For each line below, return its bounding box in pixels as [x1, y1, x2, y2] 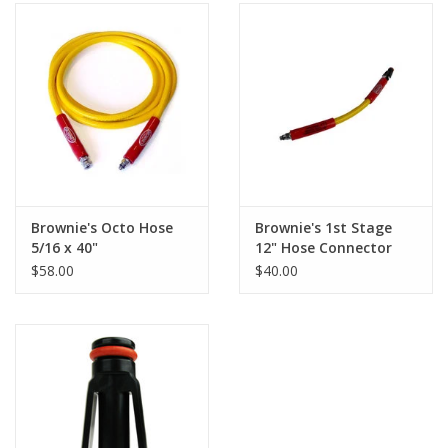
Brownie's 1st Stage [255, 217, 392, 237]
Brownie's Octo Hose [31, 217, 173, 237]
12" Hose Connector [255, 237, 392, 257]
